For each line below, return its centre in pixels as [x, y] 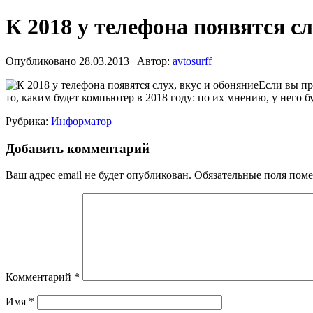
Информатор [81, 121]
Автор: [153, 61]
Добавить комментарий [78, 148]
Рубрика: [27, 121]
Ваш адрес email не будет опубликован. [99, 175]
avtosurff [192, 61]
